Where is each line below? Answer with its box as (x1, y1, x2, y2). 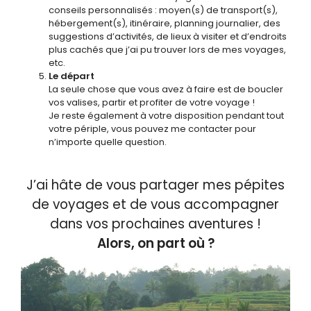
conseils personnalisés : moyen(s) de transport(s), (49, 3, 278, 17)
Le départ (49, 69, 94, 83)
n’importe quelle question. (49, 135, 167, 149)
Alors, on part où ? (96, 234, 215, 253)
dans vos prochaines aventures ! (50, 215, 261, 233)
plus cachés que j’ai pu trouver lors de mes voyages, (49, 43, 286, 56)
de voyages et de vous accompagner (32, 195, 279, 214)
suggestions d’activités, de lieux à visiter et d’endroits (49, 30, 287, 43)
